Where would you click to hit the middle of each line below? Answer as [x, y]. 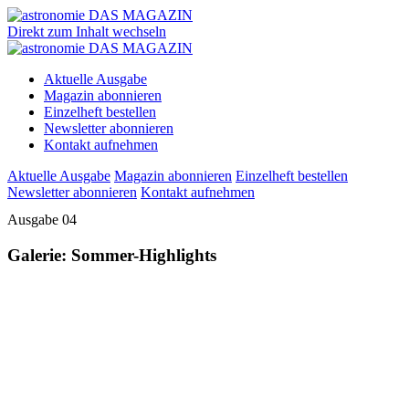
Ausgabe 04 [42, 220]
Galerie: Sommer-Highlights [112, 255]
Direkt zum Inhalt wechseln [87, 31]
